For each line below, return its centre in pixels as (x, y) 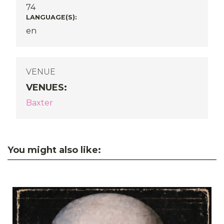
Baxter (39, 103)
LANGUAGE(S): (51, 17)
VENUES (45, 87)
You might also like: (54, 150)
